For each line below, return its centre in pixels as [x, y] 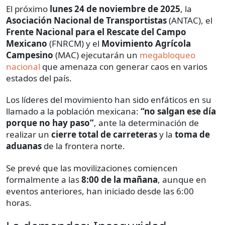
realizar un [29, 135]
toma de [192, 135]
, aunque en [182, 180]
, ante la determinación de [146, 123]
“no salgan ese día [178, 111]
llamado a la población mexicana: [73, 111]
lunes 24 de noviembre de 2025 [115, 9]
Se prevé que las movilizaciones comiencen [92, 168]
